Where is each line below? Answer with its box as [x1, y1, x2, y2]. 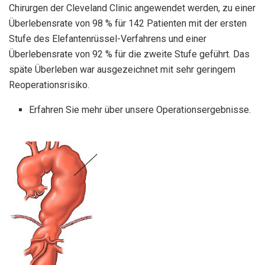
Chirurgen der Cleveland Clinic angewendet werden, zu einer [9, 2, 256, 14]
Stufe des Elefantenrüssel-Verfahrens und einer [9, 33, 206, 45]
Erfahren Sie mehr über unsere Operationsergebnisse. [29, 104, 251, 116]
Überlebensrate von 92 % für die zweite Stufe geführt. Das [9, 49, 250, 60]
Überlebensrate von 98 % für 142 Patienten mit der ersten [9, 18, 247, 30]
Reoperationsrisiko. [9, 79, 89, 91]
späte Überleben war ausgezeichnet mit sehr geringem [9, 64, 235, 76]
